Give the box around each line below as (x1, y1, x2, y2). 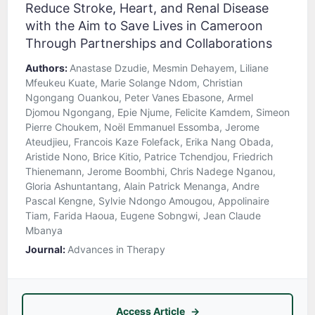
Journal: (25, 243, 67, 256)
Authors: (25, 62, 70, 75)
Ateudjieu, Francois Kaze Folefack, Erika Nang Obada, (25, 136, 274, 148)
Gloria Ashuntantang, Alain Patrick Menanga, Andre (25, 180, 259, 193)
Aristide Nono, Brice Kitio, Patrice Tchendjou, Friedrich (25, 150, 273, 163)
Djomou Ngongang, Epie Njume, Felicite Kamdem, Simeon (25, 106, 290, 119)
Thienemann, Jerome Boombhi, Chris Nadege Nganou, (25, 165, 276, 178)
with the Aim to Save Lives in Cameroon (25, 18, 263, 34)
